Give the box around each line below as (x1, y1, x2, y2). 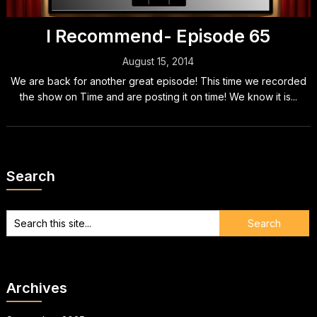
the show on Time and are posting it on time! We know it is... (19, 91, 297, 103)
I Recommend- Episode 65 (46, 25, 271, 47)
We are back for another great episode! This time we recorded (10, 75, 306, 87)
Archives (6, 279, 67, 296)
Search (6, 168, 55, 185)
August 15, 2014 (122, 55, 195, 67)
